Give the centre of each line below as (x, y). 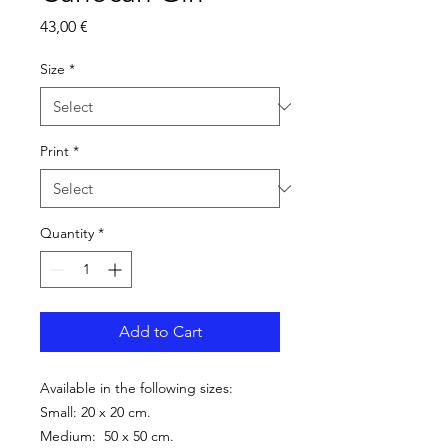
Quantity (67, 233)
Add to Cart (160, 331)
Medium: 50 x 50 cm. (107, 436)
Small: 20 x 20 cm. (97, 412)
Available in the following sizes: (136, 388)
